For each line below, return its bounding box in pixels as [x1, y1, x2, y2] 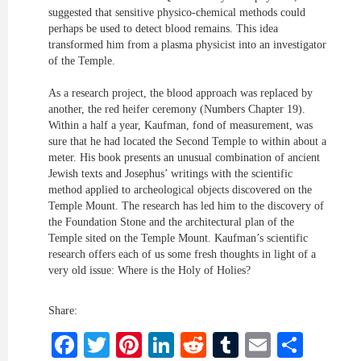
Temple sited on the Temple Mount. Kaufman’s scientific [48, 232, 308, 244]
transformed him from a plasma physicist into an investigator [48, 39, 326, 51]
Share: [48, 305, 77, 317]
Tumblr [239, 330, 322, 359]
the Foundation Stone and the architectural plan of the [48, 216, 294, 228]
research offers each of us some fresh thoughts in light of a [48, 248, 316, 260]
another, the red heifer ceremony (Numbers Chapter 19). [48, 103, 305, 115]
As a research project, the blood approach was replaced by [48, 87, 313, 99]
